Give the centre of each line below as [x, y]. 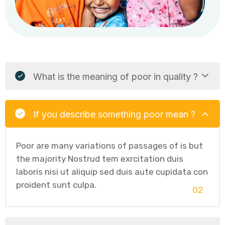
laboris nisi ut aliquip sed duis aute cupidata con [112, 172]
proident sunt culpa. [56, 185]
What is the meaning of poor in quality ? [116, 76]
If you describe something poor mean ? [114, 114]
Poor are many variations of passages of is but [109, 145]
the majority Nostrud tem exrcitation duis [100, 158]
